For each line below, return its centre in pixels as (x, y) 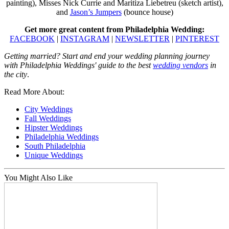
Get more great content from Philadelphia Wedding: (114, 29)
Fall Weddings (48, 118)
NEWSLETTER (142, 38)
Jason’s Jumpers (96, 12)
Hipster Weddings (53, 127)
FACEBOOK (32, 38)
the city (16, 74)
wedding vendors (180, 65)
